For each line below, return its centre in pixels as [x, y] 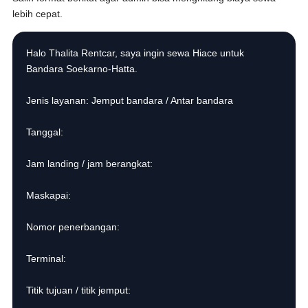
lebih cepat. [38, 14]
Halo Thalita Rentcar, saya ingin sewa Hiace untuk [135, 53]
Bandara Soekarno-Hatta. [82, 69]
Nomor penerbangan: [73, 227]
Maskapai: [49, 195]
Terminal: [46, 258]
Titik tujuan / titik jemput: [79, 290]
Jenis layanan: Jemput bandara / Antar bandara [130, 100]
